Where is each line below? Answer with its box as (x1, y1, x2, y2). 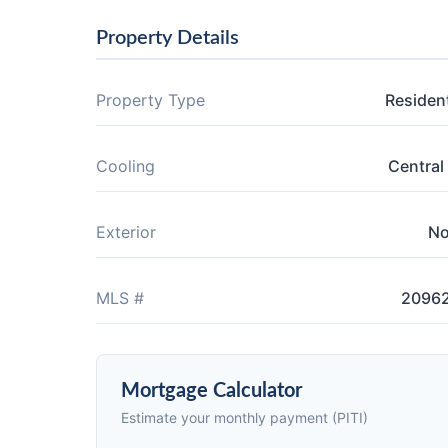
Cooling (96, 156, 155, 176)
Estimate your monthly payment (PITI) (121, 409, 368, 426)
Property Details (96, 28, 239, 48)
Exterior (96, 222, 156, 242)
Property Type (96, 90, 205, 110)
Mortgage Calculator (121, 381, 302, 401)
